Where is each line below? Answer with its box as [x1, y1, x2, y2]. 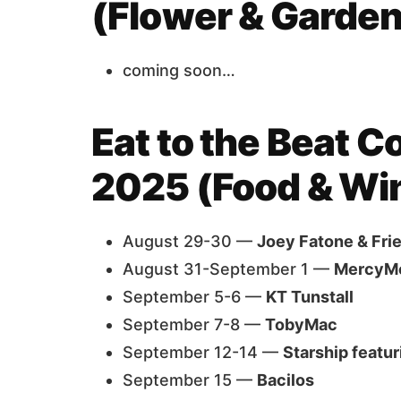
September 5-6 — [123, 287, 266, 306]
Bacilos [257, 371, 314, 389]
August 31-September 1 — [123, 260, 334, 278]
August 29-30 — [123, 232, 257, 251]
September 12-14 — [123, 343, 283, 362]
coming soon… [123, 61, 235, 80]
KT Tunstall [266, 287, 354, 306]
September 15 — [123, 371, 257, 389]
